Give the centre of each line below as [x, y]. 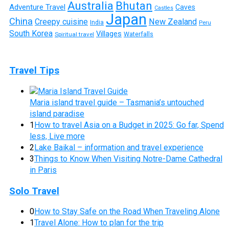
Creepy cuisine [61, 22]
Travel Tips [34, 71]
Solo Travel [34, 191]
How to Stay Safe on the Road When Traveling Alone [127, 212]
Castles [164, 8]
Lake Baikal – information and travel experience [119, 147]
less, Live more [57, 136]
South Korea [31, 34]
